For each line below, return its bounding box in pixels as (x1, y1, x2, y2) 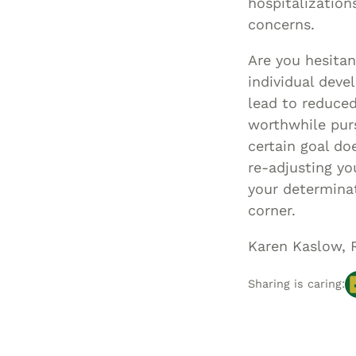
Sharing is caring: (248, 277, 345, 291)
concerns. (248, 15, 315, 33)
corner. (248, 201, 296, 219)
